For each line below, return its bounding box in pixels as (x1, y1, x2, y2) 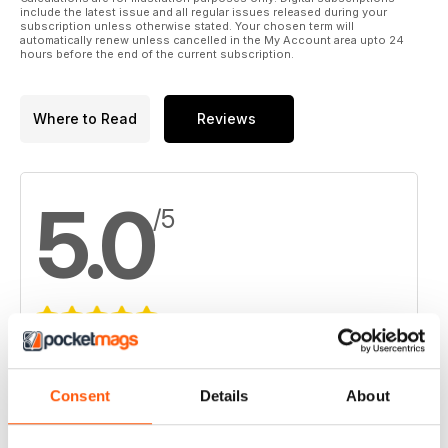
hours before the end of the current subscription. (20, 46, 294, 61)
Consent (50, 387, 110, 405)
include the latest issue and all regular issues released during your (20, 4, 387, 19)
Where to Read (33, 110, 137, 128)
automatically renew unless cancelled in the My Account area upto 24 (20, 32, 404, 47)
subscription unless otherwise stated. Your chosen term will (20, 18, 354, 33)
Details (199, 387, 249, 405)
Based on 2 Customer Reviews (36, 342, 238, 360)
